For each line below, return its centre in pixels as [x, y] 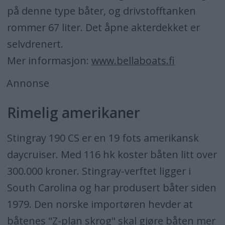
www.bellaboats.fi [133, 60]
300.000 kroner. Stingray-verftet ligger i [99, 171]
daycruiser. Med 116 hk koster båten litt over [112, 154]
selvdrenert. [35, 44]
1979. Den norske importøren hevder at [100, 204]
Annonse [28, 83]
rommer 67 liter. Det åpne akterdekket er [103, 27]
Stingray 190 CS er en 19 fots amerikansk [103, 138]
